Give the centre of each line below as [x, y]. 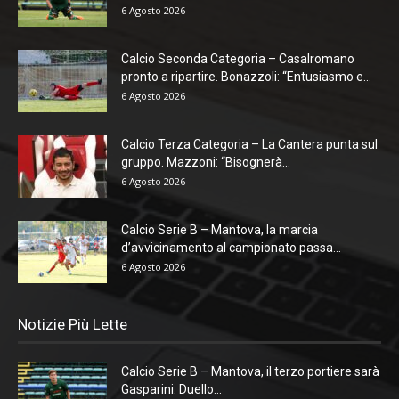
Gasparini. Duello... [171, 390]
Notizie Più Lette [73, 325]
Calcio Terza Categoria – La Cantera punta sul [249, 145]
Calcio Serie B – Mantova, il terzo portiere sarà [250, 372]
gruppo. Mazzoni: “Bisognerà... [206, 163]
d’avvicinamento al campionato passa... [231, 248]
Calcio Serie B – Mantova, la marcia [220, 230]
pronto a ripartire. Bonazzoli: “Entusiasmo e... [246, 77]
